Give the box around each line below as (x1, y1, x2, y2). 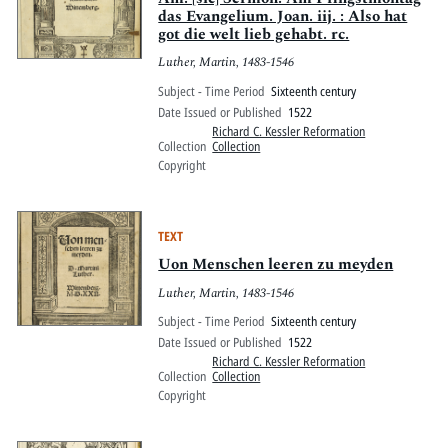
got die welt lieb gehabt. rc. (158, 22, 350, 46)
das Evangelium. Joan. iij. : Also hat (158, 4, 408, 28)
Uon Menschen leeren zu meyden (158, 252, 394, 276)
